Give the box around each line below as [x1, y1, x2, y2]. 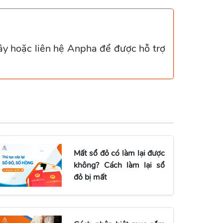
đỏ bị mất [74, 171, 107, 183]
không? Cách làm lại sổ [74, 159, 165, 171]
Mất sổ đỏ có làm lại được [74, 147, 165, 159]
